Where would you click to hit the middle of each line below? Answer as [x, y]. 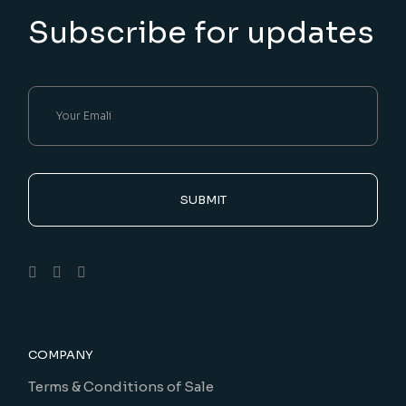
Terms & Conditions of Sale [121, 387]
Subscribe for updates [202, 33]
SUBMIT [203, 200]
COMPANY [61, 355]
